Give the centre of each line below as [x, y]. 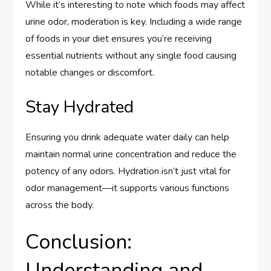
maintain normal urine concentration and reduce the [131, 154]
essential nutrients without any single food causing [131, 55]
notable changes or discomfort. [90, 72]
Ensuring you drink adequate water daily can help [128, 137]
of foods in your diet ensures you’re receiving [119, 38]
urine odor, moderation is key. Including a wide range [134, 21]
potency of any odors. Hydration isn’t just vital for [128, 171]
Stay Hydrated [80, 107]
